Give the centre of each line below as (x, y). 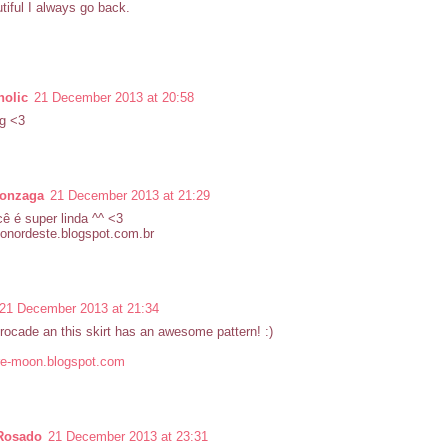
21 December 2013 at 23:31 (128, 436)
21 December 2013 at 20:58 (114, 97)
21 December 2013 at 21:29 (130, 195)
